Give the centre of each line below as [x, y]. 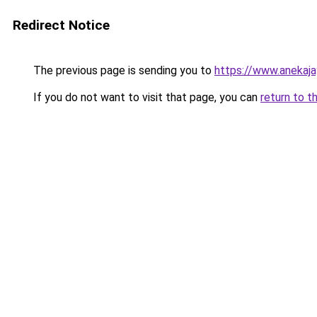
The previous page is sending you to [122, 70]
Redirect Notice [61, 25]
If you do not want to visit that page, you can [145, 97]
